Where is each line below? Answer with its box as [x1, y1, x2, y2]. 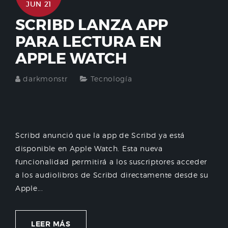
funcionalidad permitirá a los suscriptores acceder [15, 157, 208, 166]
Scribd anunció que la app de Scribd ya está [15, 130, 185, 139]
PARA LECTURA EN [15, 32, 162, 51]
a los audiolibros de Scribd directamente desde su [15, 170, 209, 179]
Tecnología [90, 74, 132, 83]
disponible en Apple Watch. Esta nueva [15, 144, 163, 153]
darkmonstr [23, 74, 68, 83]
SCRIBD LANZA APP [15, 15, 168, 35]
